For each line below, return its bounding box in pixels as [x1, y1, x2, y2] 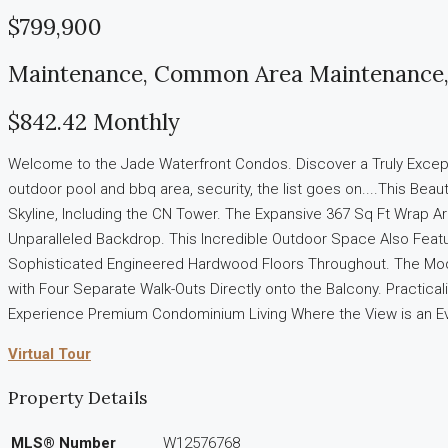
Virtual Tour [8, 345, 91, 364]
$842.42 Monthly [8, 106, 180, 136]
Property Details [8, 385, 148, 409]
